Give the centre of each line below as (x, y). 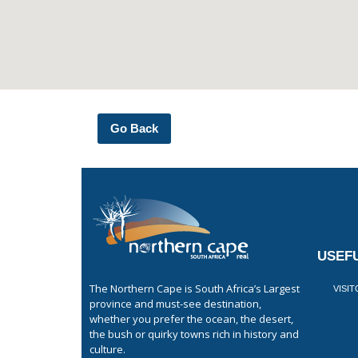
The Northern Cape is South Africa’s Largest (195, 289)
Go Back (134, 128)
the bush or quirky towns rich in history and (194, 334)
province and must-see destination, (175, 304)
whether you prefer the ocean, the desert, (191, 319)
